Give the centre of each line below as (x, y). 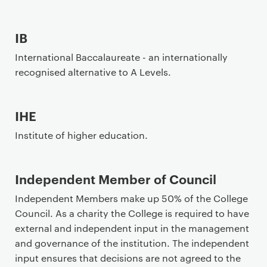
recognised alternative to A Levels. (93, 72)
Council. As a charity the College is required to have (132, 213)
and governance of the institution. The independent (132, 243)
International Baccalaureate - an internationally (121, 57)
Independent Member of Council (116, 178)
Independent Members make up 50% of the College (131, 198)
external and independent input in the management (132, 228)
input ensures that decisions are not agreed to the (128, 258)
